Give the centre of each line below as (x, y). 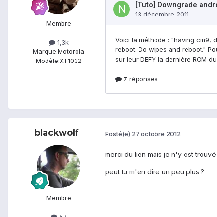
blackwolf (57, 133)
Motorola (71, 52)
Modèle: (47, 61)
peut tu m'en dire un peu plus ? (155, 172)
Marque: (45, 52)
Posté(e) (118, 133)
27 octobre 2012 (156, 133)
